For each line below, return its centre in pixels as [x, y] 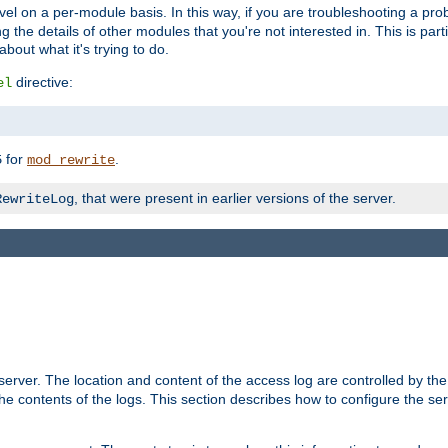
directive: [42, 81]
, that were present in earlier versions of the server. [235, 197]
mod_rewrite [71, 159]
